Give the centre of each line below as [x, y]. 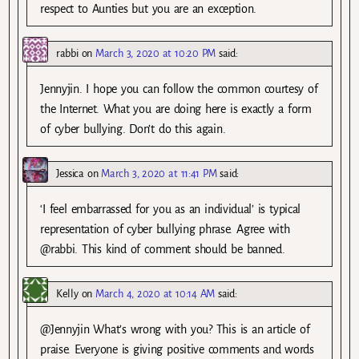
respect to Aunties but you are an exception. [149, 9]
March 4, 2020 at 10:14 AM [155, 294]
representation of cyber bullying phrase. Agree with [165, 230]
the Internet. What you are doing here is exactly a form [176, 109]
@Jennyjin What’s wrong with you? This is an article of [175, 330]
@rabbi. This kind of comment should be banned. [163, 250]
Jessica [70, 174]
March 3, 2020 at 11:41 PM [159, 174]
